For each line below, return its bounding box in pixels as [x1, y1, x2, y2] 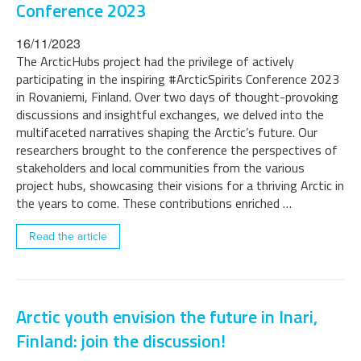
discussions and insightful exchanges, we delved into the [16, 105, 324, 124]
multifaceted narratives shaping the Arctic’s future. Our [16, 122, 317, 142]
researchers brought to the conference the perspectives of [16, 140, 338, 160]
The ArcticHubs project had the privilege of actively [16, 52, 294, 71]
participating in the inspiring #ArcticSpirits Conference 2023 [16, 69, 339, 89]
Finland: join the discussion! [16, 327, 226, 355]
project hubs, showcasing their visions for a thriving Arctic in [16, 176, 344, 195]
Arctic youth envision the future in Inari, [16, 303, 317, 330]
